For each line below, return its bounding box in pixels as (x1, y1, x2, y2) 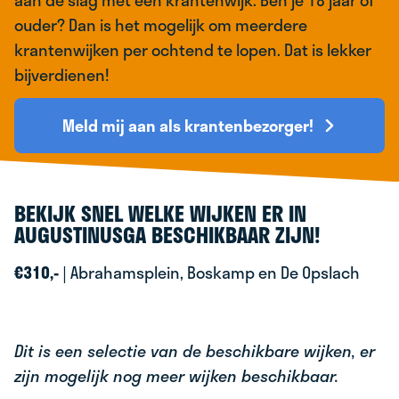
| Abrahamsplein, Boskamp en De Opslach (59, 260, 360, 286)
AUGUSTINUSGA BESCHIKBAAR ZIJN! (14, 218, 326, 252)
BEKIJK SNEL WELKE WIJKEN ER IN (14, 197, 306, 231)
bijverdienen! (14, 62, 113, 88)
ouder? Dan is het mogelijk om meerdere (14, 12, 307, 38)
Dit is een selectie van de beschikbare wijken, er (14, 338, 375, 364)
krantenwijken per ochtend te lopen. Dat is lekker (14, 37, 371, 63)
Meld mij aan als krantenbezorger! (61, 113, 313, 139)
